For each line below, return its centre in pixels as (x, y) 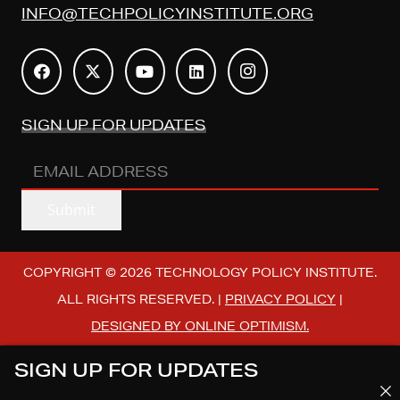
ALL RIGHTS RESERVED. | (141, 299)
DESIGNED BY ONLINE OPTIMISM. (200, 325)
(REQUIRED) (142, 195)
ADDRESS (61, 194)
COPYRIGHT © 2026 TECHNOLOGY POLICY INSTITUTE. (200, 272)
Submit (71, 209)
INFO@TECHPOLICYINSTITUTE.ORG (167, 13)
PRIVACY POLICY (280, 299)
